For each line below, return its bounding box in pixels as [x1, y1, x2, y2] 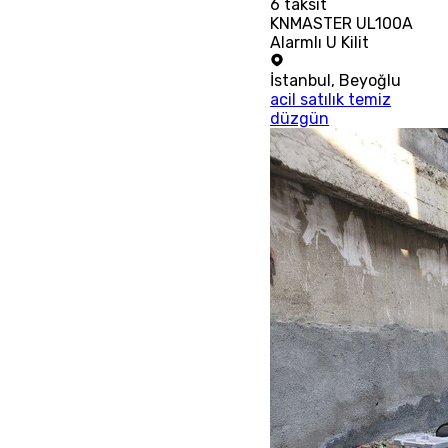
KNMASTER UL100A [270, 13, 414, 33]
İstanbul [270, 70, 332, 90]
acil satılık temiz [270, 89, 392, 109]
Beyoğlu [339, 70, 402, 90]
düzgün [270, 108, 330, 128]
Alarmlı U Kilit [270, 32, 370, 52]
